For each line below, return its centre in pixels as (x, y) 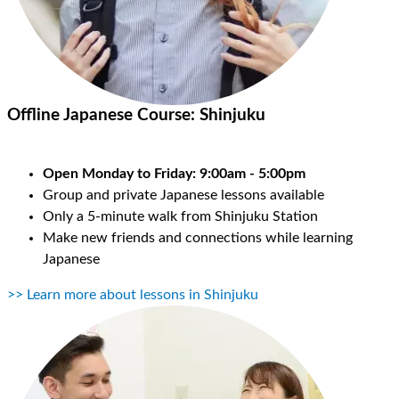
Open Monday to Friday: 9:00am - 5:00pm (174, 173)
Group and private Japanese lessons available (185, 195)
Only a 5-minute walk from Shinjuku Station (180, 216)
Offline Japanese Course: (103, 116)
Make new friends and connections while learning (198, 237)
